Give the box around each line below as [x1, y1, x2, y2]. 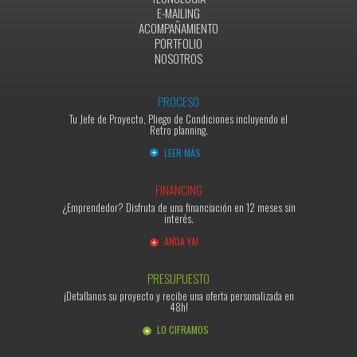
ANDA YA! [164, 233, 198, 248]
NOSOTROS [155, 49, 202, 67]
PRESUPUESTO [147, 269, 210, 287]
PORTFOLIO [155, 33, 202, 52]
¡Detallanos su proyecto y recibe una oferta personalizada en [63, 287, 294, 304]
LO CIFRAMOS [157, 322, 209, 336]
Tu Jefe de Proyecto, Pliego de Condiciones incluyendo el [69, 110, 288, 127]
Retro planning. [149, 121, 208, 138]
